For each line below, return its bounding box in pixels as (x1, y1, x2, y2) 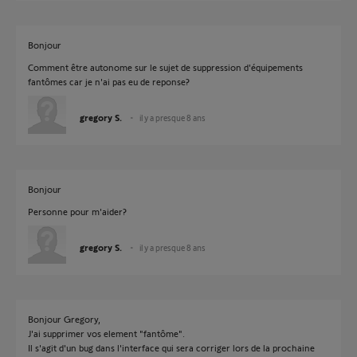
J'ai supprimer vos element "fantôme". (28, 328, 185, 339)
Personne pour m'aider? (28, 206, 127, 217)
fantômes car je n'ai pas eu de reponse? (28, 76, 190, 87)
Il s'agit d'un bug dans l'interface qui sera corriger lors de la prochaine (28, 342, 315, 353)
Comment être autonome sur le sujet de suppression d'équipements (28, 61, 303, 73)
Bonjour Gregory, (28, 313, 100, 324)
